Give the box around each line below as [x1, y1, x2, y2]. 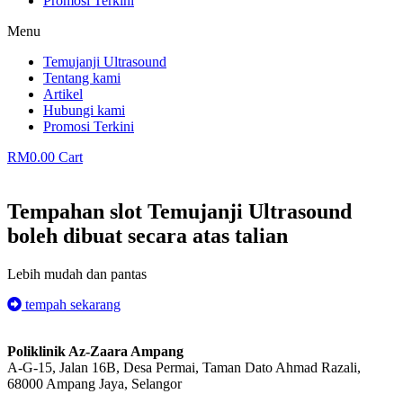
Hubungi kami [43, 103, 125, 118]
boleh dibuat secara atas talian [7, 223, 288, 247]
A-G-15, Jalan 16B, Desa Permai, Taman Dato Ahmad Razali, [7, 359, 361, 375]
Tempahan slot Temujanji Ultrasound [7, 199, 352, 223]
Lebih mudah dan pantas [7, 265, 147, 282]
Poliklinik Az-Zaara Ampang [7, 343, 184, 359]
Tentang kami [43, 70, 121, 85]
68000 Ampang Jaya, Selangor [7, 375, 182, 391]
